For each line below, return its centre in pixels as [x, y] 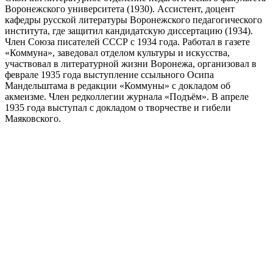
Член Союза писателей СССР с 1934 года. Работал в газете [127, 41]
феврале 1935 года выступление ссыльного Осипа [109, 74]
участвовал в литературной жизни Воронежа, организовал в [131, 63]
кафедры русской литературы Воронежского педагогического [133, 19]
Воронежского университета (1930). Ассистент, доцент [120, 9]
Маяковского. [33, 118]
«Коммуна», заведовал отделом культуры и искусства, [117, 52]
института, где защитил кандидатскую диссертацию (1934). [129, 30]
